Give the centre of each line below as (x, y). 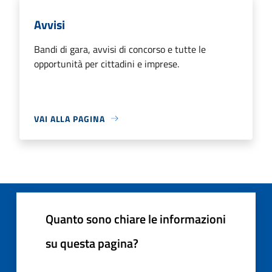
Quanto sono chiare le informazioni (136, 219)
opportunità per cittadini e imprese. (107, 63)
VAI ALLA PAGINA (70, 118)
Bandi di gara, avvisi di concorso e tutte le (120, 49)
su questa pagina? (92, 243)
